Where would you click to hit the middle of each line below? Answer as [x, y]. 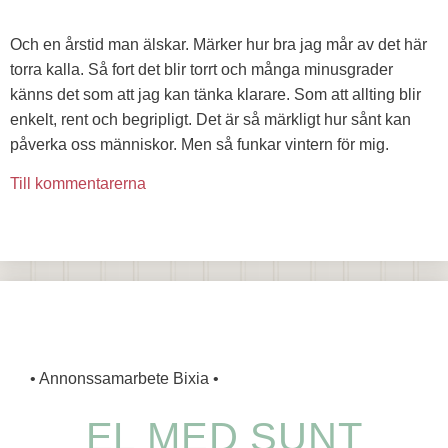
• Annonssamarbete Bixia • [124, 378]
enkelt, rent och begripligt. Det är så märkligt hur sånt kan [210, 119]
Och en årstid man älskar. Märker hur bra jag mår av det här [218, 44]
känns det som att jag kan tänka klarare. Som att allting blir [215, 94]
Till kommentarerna [78, 183]
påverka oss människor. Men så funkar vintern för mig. [199, 144]
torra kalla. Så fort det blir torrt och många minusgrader [201, 69]
